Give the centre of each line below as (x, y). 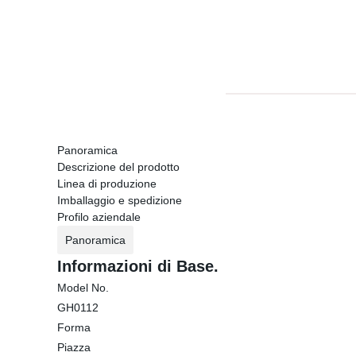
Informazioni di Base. (138, 266)
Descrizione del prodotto (118, 167)
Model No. (83, 288)
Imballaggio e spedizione (120, 200)
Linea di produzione (107, 184)
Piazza (74, 347)
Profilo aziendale (99, 217)
